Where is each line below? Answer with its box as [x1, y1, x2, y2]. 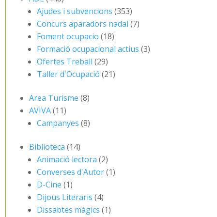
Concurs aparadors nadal [37, 18, 129, 29]
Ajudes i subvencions [37, 5, 113, 16]
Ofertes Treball [37, 56, 93, 67]
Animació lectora [37, 154, 97, 165]
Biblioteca [29, 141, 65, 152]
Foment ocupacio [37, 31, 99, 42]
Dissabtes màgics [37, 204, 100, 215]
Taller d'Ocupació [37, 68, 100, 79]
